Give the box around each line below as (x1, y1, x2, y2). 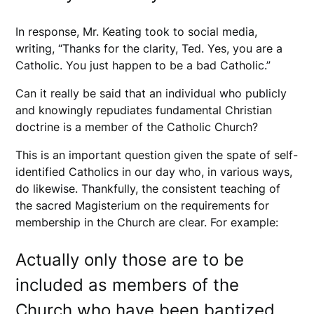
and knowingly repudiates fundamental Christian (15, 102, 273, 117)
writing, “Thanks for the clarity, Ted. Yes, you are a (15, 41, 283, 55)
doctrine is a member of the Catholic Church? (15, 119, 262, 134)
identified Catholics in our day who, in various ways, (15, 164, 293, 179)
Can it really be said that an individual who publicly (15, 86, 287, 100)
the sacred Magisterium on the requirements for (15, 198, 270, 212)
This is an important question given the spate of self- (15, 147, 299, 162)
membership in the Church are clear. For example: (15, 214, 279, 229)
